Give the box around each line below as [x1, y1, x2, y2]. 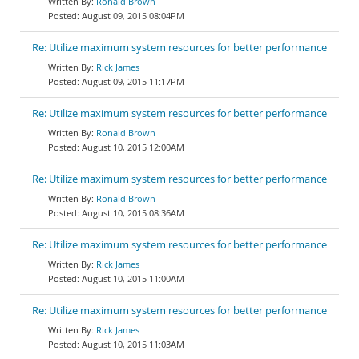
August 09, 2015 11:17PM [82, 75, 184, 87]
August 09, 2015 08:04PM [82, 10, 184, 22]
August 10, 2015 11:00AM [82, 272, 184, 284]
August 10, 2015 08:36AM [82, 207, 184, 219]
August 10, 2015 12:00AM [82, 141, 184, 153]
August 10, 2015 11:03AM [82, 338, 184, 350]
